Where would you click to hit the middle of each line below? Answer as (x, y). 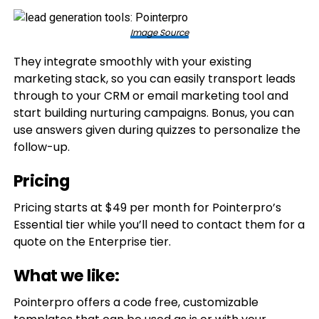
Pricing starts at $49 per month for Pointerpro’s (147, 208)
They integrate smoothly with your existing (132, 62)
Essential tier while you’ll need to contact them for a (159, 225)
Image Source (159, 32)
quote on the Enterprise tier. (92, 242)
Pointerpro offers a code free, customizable (136, 302)
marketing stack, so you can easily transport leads (154, 79)
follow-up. (41, 147)
